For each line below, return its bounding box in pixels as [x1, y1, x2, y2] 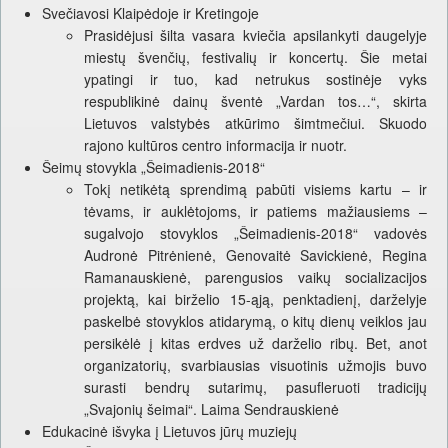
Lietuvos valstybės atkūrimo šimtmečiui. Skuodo [84, 113, 427, 134]
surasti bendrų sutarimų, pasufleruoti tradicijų [84, 377, 427, 398]
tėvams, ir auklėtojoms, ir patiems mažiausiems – [84, 201, 427, 222]
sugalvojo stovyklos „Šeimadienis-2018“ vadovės [84, 223, 427, 244]
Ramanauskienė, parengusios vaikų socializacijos [84, 267, 427, 288]
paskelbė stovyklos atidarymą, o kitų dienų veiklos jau [84, 311, 427, 332]
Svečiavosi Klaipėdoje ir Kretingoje [42, 3, 259, 24]
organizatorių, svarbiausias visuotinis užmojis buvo [84, 355, 427, 376]
